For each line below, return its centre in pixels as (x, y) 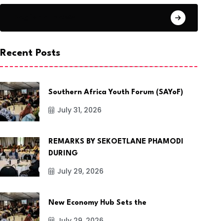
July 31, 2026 (80, 110)
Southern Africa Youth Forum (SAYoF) (116, 93)
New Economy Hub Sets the (98, 203)
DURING (63, 154)
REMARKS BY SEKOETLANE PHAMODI (116, 142)
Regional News (44, 17)
